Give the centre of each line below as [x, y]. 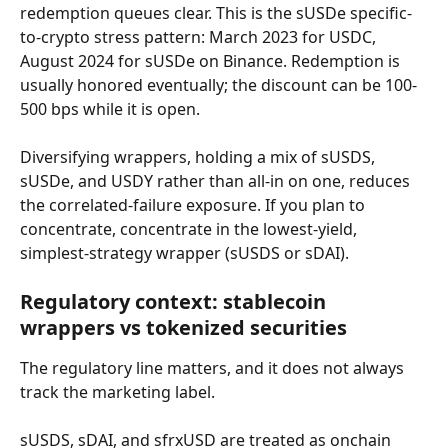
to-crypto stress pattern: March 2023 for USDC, [200, 37]
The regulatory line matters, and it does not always [214, 368]
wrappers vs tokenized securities [183, 327]
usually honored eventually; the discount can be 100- [218, 85]
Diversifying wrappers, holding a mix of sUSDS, [199, 157]
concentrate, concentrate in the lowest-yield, [190, 229]
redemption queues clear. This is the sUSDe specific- [216, 13]
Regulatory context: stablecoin [175, 301]
